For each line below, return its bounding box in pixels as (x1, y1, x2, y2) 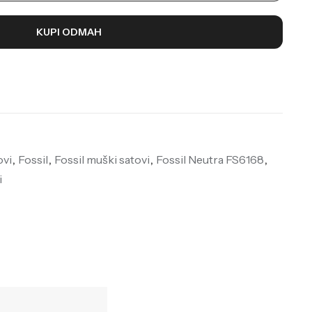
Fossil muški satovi (54, 152, 150, 166)
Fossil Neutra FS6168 (155, 152, 264, 166)
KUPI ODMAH (36, 25, 102, 38)
